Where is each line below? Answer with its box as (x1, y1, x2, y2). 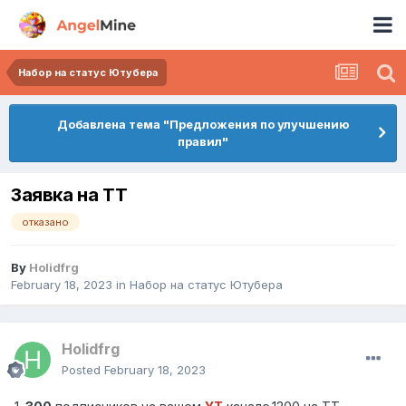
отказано (22, 216, 69, 229)
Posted (62, 362, 104, 378)
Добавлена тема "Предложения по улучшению (57, 117, 349, 131)
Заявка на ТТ (11, 184, 128, 207)
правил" (178, 134, 228, 149)
